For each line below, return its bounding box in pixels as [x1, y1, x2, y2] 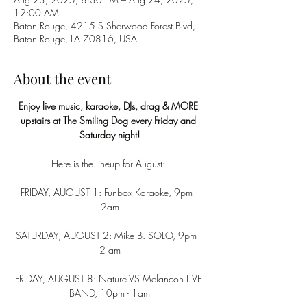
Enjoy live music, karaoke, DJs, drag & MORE [19, 99, 201, 112]
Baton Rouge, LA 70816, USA [14, 32, 137, 45]
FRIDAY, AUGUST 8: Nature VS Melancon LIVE [14, 272, 205, 285]
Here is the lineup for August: [51, 157, 168, 170]
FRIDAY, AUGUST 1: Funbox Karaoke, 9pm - [20, 186, 199, 199]
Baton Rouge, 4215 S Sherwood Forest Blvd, [14, 19, 195, 32]
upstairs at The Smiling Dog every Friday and [21, 114, 199, 127]
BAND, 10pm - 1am [69, 286, 150, 299]
